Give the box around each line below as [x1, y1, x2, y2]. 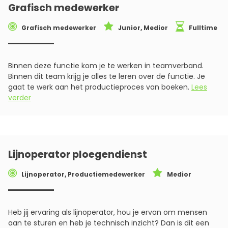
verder [8, 93, 31, 103]
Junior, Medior [117, 23, 168, 33]
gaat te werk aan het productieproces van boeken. [8, 82, 189, 93]
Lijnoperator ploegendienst [8, 148, 147, 162]
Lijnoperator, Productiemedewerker [20, 170, 145, 179]
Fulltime [187, 23, 217, 33]
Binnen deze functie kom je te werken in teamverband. [8, 61, 204, 71]
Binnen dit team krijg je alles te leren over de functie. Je [8, 71, 205, 82]
